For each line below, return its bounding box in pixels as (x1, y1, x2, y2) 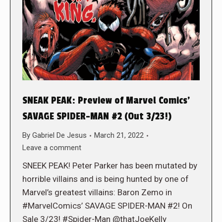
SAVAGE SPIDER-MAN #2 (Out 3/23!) (22, 111, 171, 123)
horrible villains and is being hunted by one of (22, 174, 189, 184)
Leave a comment (22, 143, 81, 153)
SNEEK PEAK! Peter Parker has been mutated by (22, 161, 197, 171)
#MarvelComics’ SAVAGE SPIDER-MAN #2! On (22, 201, 192, 211)
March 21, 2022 (94, 131, 144, 140)
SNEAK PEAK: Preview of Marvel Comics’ (22, 95, 190, 107)
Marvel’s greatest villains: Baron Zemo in (22, 187, 172, 198)
